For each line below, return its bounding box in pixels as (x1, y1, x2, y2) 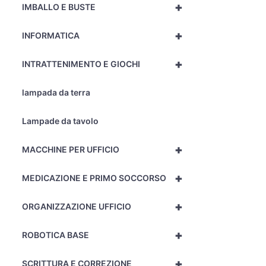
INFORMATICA (22, 30, 80, 40)
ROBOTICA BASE (22, 230, 89, 240)
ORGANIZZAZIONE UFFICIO (22, 201, 131, 211)
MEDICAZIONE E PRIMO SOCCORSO (22, 173, 166, 183)
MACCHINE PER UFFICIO (22, 144, 119, 154)
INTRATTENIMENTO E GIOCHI (22, 59, 140, 69)
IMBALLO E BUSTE (22, 2, 96, 12)
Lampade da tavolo (22, 116, 99, 126)
